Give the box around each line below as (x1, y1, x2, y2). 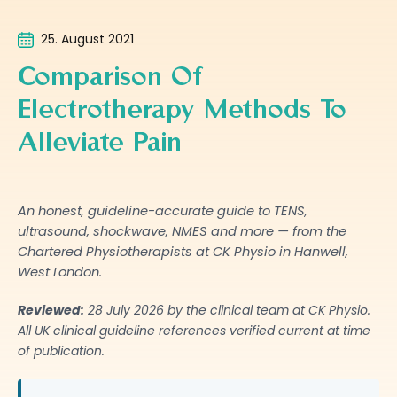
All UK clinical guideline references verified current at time (18, 322, 370, 339)
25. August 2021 (41, 30, 134, 48)
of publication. (18, 342, 105, 360)
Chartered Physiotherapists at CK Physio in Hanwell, (18, 243, 348, 261)
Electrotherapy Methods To (18, 91, 346, 124)
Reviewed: (18, 301, 84, 319)
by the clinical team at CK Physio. (164, 301, 370, 319)
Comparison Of (18, 58, 203, 91)
